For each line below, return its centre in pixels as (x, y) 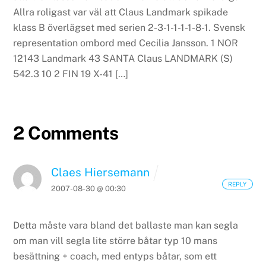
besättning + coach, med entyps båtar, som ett (115, 256)
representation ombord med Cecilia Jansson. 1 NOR (126, 43)
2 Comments (66, 133)
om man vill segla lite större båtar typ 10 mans (115, 241)
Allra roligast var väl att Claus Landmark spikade (121, 12)
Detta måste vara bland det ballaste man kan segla (126, 226)
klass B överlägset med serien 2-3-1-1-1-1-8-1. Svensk (129, 27)
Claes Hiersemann (101, 172)
